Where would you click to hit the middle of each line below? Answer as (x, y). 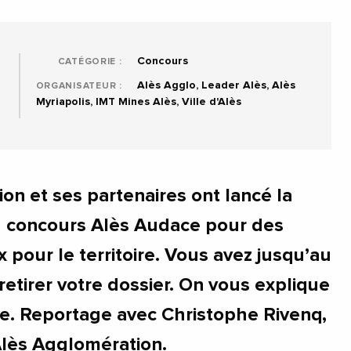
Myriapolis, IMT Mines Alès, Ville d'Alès (138, 102)
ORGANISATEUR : (79, 87)
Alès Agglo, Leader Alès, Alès (214, 86)
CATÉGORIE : (90, 62)
